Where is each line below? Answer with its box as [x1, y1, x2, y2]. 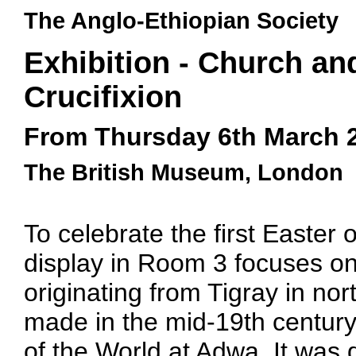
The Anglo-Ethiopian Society [24, 8, 339, 33]
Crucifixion [24, 80, 182, 114]
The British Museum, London [24, 160, 343, 185]
